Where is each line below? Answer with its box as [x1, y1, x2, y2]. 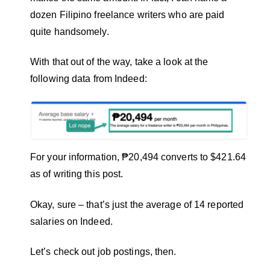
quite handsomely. [30, 26, 114, 37]
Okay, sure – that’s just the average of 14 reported [30, 199, 244, 210]
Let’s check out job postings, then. [30, 246, 179, 257]
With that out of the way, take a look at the [30, 57, 209, 67]
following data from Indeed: [30, 74, 149, 84]
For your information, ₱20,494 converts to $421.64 [30, 152, 246, 163]
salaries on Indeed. [30, 216, 115, 227]
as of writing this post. [30, 169, 124, 180]
